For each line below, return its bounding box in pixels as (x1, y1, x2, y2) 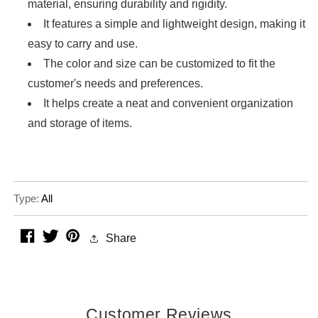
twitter (58, 231, 88, 244)
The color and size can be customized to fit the (43, 57, 275, 70)
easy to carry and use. (28, 38, 138, 50)
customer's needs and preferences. (28, 77, 203, 90)
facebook (34, 231, 80, 244)
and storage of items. (28, 117, 132, 130)
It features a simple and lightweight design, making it (43, 18, 305, 31)
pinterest (78, 231, 122, 244)
